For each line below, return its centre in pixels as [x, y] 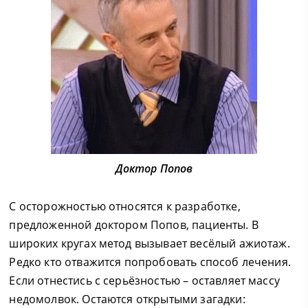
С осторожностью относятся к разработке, [125, 206]
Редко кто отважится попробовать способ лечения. [150, 262]
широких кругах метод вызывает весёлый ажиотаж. [150, 243]
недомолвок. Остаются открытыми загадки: [127, 299]
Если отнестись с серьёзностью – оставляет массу [144, 280]
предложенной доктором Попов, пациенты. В [134, 225]
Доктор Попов [154, 168]
